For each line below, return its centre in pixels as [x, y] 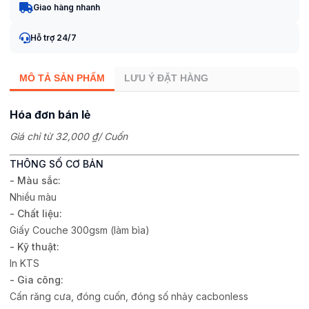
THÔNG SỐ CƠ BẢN [57, 164]
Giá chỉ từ [32, 136]
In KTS [24, 263]
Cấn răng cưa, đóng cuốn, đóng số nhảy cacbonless [129, 296]
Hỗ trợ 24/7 [53, 38]
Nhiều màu [33, 197]
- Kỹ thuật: [34, 247]
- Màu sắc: [35, 180]
